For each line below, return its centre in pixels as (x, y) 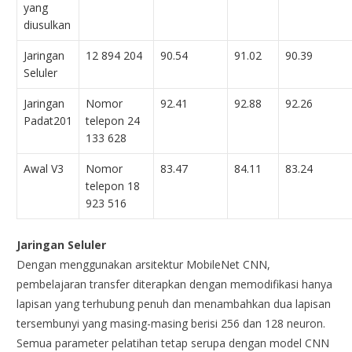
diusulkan (48, 24)
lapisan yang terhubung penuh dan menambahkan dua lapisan (174, 303)
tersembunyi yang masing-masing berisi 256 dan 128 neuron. (171, 323)
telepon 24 (113, 120)
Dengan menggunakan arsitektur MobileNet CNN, (144, 264)
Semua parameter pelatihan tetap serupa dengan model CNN (173, 343)
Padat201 (48, 120)
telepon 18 (113, 185)
